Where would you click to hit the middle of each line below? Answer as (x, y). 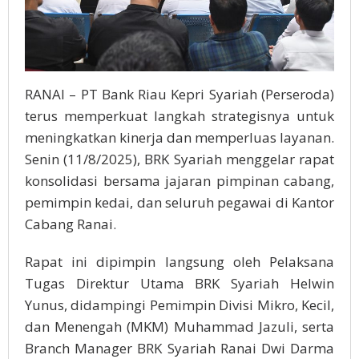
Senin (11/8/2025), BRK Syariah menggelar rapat (179, 159)
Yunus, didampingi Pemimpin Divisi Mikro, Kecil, (179, 305)
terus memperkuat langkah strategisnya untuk (179, 116)
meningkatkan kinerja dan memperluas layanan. (179, 138)
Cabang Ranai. (71, 224)
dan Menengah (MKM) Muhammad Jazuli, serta (179, 327)
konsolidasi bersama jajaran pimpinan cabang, (179, 181)
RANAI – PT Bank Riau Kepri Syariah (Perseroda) (179, 95)
